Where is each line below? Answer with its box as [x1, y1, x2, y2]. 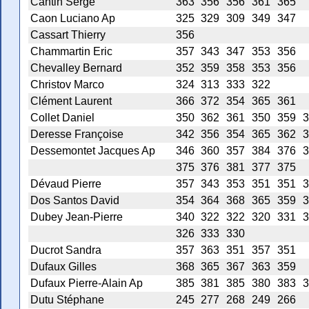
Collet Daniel [30, 112, 94, 124]
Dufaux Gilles [30, 261, 97, 273]
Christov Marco [30, 79, 104, 91]
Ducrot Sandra [30, 244, 101, 257]
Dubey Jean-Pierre [30, 211, 123, 223]
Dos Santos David [30, 195, 119, 207]
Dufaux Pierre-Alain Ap [30, 277, 143, 290]
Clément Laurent [30, 95, 112, 108]
